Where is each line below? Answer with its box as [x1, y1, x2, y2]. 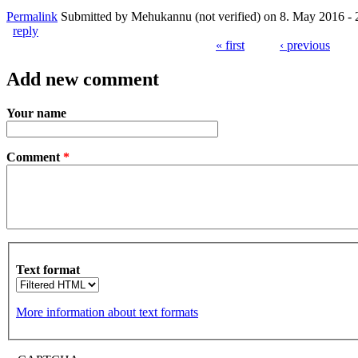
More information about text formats [16, 305, 198, 320]
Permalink [6, 10, 58, 24]
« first [216, 38, 245, 53]
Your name [6, 106, 66, 121]
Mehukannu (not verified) [131, 10, 261, 24]
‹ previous [280, 38, 330, 53]
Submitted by [61, 10, 131, 24]
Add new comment [6, 69, 159, 90]
